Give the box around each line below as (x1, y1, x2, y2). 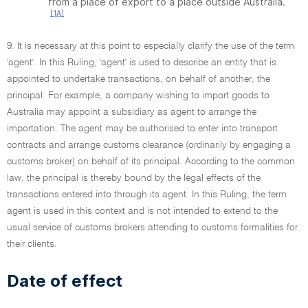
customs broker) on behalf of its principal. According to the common (7, 157, 295, 166)
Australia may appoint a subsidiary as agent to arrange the (7, 107, 256, 117)
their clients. (7, 239, 57, 249)
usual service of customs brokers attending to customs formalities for (7, 223, 298, 232)
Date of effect (7, 271, 122, 291)
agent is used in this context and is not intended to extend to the (7, 206, 278, 216)
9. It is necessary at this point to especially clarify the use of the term (7, 41, 294, 51)
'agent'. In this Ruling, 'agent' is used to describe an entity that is (7, 58, 276, 67)
